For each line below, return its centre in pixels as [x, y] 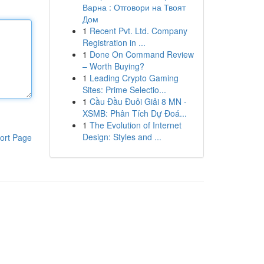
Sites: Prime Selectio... [124, 90]
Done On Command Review [141, 54]
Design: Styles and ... [122, 137]
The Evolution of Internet [135, 125]
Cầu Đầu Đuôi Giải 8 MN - [138, 101]
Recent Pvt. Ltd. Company [138, 31]
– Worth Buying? [113, 66]
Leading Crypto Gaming [134, 78]
